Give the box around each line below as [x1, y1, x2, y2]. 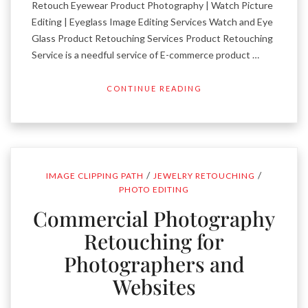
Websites [112, 273, 196, 301]
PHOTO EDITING [119, 184, 189, 195]
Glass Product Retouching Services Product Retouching [32, 32, 273, 45]
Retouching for [84, 228, 224, 256]
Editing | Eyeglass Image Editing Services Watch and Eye [32, 16, 273, 28]
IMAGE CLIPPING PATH [46, 170, 144, 181]
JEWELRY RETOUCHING [153, 170, 255, 181]
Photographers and [63, 250, 245, 278]
